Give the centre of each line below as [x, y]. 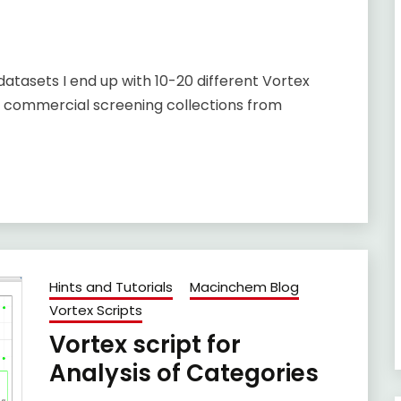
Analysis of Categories [183, 374]
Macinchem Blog [244, 287]
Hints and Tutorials [111, 287]
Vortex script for [145, 345]
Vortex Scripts [95, 311]
